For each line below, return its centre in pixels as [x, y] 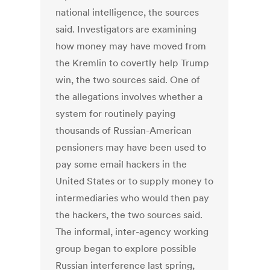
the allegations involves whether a [129, 97]
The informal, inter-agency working [132, 232]
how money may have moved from [131, 46]
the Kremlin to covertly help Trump [133, 63]
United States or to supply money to [135, 181]
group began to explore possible [126, 249]
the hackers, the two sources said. [129, 215]
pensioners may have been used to [131, 147]
